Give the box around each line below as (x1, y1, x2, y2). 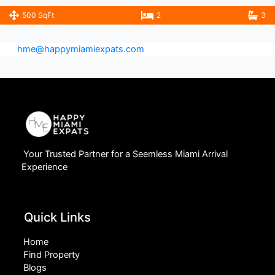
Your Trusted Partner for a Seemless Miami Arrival (23, 149, 228, 160)
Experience (21, 161, 68, 173)
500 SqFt (22, 10, 54, 20)
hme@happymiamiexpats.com (17, 43, 144, 55)
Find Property (23, 249, 80, 260)
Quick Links (24, 209, 91, 225)
